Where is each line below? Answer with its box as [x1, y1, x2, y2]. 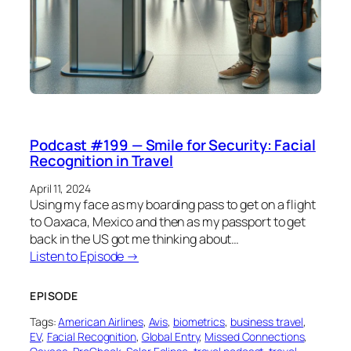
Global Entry [141, 328, 200, 344]
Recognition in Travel [30, 150, 173, 172]
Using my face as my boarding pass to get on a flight [30, 195, 316, 213]
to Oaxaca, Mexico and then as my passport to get [30, 212, 306, 230]
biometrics [172, 313, 225, 329]
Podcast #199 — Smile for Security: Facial [30, 135, 316, 156]
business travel [230, 313, 304, 329]
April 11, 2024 [30, 180, 91, 196]
